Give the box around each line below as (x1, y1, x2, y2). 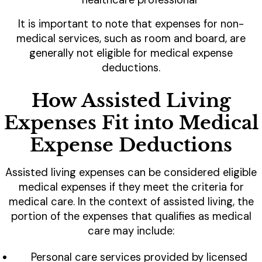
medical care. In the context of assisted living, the (8, 195, 254, 209)
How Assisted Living (31, 89, 231, 113)
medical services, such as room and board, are (16, 32, 246, 46)
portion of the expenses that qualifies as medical (11, 209, 251, 224)
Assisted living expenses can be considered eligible (5, 166, 257, 180)
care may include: (88, 224, 174, 239)
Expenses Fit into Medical (4, 111, 258, 135)
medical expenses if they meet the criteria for (18, 180, 244, 195)
